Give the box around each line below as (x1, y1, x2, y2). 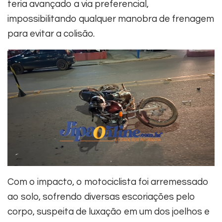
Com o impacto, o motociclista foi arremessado (7, 176, 209, 187)
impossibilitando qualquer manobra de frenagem (7, 13, 214, 24)
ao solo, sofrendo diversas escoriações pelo (7, 191, 195, 202)
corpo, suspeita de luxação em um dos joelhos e (7, 206, 210, 217)
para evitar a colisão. (7, 28, 95, 39)
